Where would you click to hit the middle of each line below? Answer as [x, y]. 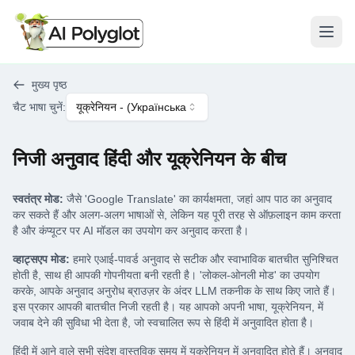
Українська [158, 107]
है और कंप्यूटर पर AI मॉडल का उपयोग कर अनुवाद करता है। [131, 231]
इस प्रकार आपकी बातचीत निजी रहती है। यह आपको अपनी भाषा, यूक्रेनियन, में [168, 307]
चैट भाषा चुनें [38, 107]
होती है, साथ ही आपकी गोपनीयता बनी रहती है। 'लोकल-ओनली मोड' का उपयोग [166, 275]
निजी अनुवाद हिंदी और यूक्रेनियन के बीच [149, 159]
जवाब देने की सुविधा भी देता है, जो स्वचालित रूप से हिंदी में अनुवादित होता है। [163, 323]
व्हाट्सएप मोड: [41, 259]
